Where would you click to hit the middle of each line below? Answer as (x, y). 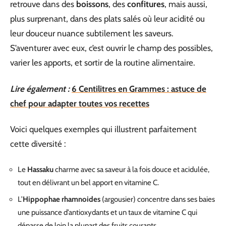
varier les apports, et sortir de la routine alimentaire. (103, 63)
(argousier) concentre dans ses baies (158, 199)
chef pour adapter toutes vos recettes (80, 103)
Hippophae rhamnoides (62, 199)
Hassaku (40, 169)
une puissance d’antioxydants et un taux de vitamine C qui (107, 212)
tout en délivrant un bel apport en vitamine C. (88, 182)
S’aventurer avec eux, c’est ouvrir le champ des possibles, (111, 48)
